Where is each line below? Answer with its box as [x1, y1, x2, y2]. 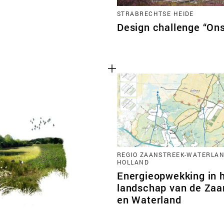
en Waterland [117, 192, 181, 206]
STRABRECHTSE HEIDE [117, 9, 194, 17]
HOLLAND [117, 157, 149, 166]
